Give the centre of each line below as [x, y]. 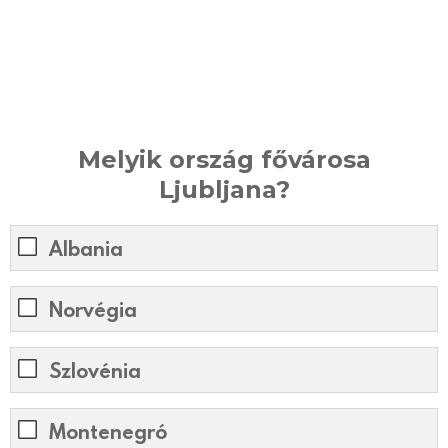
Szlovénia [95, 370]
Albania [86, 248]
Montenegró [108, 431]
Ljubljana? [224, 189]
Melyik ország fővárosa [224, 159]
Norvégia [93, 309]
